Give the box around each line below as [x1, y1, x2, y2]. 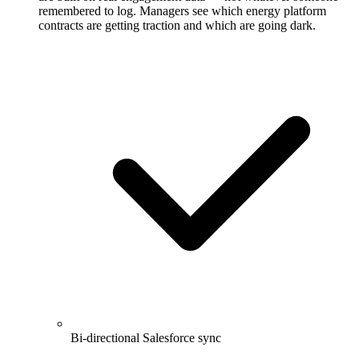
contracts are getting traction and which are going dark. [38, 18, 316, 33]
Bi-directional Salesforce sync [71, 331, 221, 345]
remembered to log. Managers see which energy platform [38, 4, 326, 18]
